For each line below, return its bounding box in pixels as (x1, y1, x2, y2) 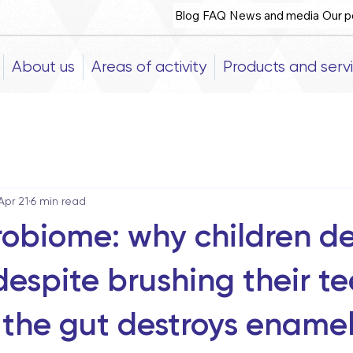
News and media (229, 7, 320, 23)
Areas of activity (91, 57, 207, 76)
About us (12, 57, 76, 76)
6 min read (31, 194, 86, 207)
